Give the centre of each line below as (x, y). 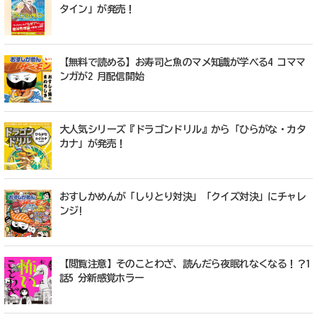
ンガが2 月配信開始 (102, 77)
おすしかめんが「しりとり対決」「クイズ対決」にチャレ (183, 196)
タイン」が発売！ (97, 10)
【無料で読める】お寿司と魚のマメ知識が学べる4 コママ (182, 63)
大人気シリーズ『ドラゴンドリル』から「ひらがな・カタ (183, 130)
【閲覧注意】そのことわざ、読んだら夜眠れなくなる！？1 (185, 264)
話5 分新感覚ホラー (102, 278)
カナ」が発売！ (92, 144)
